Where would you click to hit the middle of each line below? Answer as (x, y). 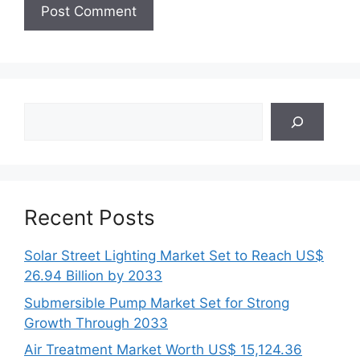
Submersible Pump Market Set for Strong (157, 303)
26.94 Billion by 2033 (93, 276)
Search (46, 112)
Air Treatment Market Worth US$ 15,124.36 (163, 350)
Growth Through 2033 (96, 323)
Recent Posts (90, 217)
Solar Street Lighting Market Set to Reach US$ (174, 256)
